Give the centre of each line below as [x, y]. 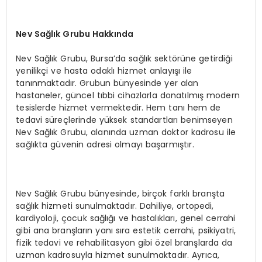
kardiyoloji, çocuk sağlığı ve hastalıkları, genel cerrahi [126, 218]
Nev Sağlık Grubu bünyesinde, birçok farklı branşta [120, 193]
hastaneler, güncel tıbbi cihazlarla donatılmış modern [128, 95]
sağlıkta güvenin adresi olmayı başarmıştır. [105, 144]
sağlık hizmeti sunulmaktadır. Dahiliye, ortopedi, [115, 206]
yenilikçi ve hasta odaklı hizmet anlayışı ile [104, 70]
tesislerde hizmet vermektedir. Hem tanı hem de [118, 107]
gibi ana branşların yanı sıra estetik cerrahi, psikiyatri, [126, 230]
